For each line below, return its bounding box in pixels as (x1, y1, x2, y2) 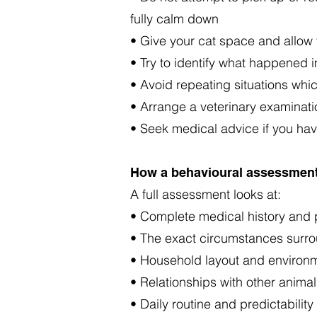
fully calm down (130, 11, 219, 27)
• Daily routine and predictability (130, 296, 313, 312)
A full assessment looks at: (130, 186, 281, 202)
